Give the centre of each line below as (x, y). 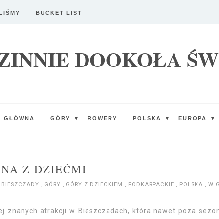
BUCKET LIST (59, 13)
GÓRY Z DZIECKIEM (95, 185)
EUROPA (194, 118)
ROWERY (102, 118)
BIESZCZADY (21, 185)
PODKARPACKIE (152, 185)
